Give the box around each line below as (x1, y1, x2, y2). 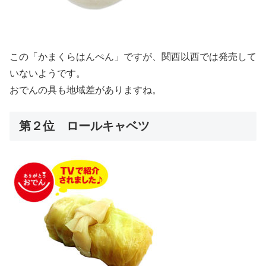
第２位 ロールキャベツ (19, 119, 150, 133)
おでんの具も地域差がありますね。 (9, 84, 161, 95)
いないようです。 (9, 68, 85, 78)
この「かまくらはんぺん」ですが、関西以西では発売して (9, 51, 256, 62)
